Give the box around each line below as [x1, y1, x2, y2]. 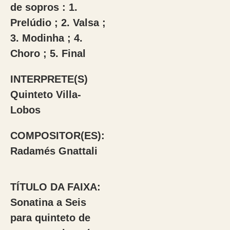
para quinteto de [10, 212, 90, 223]
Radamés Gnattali [10, 145, 98, 157]
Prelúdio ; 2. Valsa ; [10, 17, 106, 28]
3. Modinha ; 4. [10, 32, 83, 44]
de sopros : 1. [10, 2, 78, 13]
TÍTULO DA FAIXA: [10, 181, 101, 193]
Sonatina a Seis [10, 197, 86, 208]
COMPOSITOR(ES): [10, 130, 105, 141]
